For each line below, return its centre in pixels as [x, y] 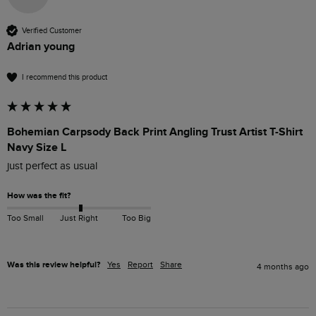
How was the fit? [39, 196]
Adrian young [41, 47]
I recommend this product [65, 77]
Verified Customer [52, 30]
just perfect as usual [52, 166]
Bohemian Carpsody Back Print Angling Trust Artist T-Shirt [155, 132]
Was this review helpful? [54, 265]
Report [140, 265]
